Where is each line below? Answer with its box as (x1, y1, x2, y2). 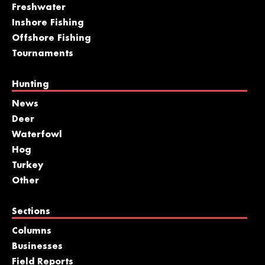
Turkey (12, 160, 43, 170)
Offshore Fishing (12, 33, 91, 43)
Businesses (12, 241, 63, 251)
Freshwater (12, 2, 66, 12)
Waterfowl (12, 130, 62, 140)
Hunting (12, 79, 49, 89)
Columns (12, 226, 51, 236)
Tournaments (12, 49, 73, 59)
